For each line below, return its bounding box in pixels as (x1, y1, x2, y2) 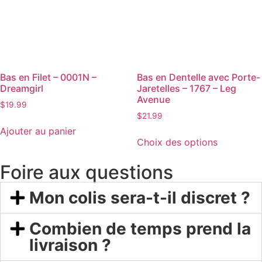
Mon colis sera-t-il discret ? (29, 187, 250, 208)
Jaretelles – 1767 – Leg (137, 82, 236, 94)
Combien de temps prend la (29, 218, 251, 239)
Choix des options (137, 136, 218, 148)
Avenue (137, 93, 170, 105)
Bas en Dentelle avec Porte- (137, 71, 260, 83)
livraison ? (29, 235, 111, 255)
